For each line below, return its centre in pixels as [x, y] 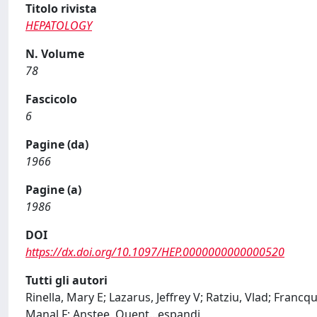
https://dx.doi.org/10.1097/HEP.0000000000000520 [155, 252]
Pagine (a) [53, 190]
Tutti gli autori [67, 280]
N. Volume [55, 54]
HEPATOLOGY [59, 25]
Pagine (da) [57, 144]
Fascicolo [51, 99]
